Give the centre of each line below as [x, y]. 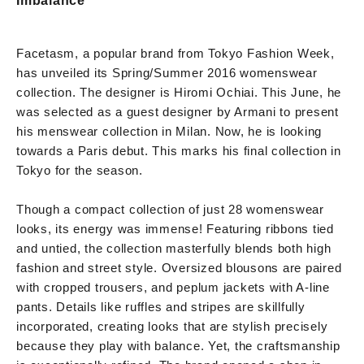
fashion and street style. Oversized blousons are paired [179, 267]
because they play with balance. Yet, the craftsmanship [178, 345]
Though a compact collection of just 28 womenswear [170, 209]
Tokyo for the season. [80, 170]
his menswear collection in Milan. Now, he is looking [169, 131]
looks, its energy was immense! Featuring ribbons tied [175, 228]
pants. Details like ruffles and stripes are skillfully [161, 306]
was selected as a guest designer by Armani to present [178, 111]
